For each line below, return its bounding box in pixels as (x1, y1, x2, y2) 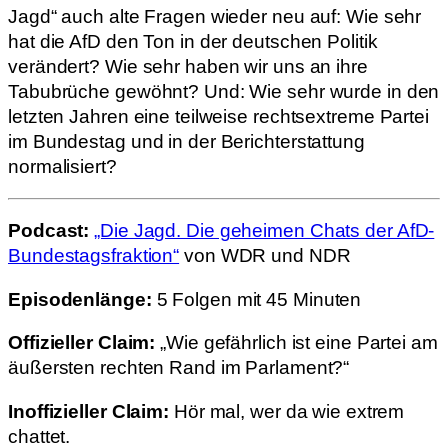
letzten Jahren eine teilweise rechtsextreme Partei (8, 106, 429, 127)
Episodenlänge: (8, 288, 152, 310)
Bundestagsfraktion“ (8, 245, 180, 266)
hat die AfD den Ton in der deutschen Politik (8, 31, 378, 52)
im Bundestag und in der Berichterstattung (8, 131, 365, 152)
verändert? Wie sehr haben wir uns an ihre (8, 56, 368, 77)
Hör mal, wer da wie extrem (169, 400, 405, 422)
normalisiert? (8, 156, 117, 177)
